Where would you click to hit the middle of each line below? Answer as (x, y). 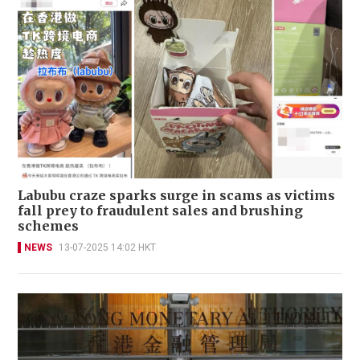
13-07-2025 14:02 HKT (107, 247)
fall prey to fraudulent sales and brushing (160, 210)
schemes (48, 225)
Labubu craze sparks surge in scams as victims (176, 195)
